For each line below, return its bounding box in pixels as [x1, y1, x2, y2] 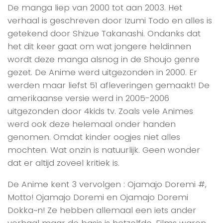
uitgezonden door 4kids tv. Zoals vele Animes [7, 105, 193, 117]
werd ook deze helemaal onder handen [7, 117, 176, 130]
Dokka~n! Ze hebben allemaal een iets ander [7, 204, 196, 216]
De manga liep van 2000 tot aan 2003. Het [7, 1, 182, 13]
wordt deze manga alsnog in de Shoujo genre [7, 53, 200, 65]
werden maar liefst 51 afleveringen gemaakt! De [7, 79, 210, 91]
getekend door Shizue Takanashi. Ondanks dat [7, 27, 201, 39]
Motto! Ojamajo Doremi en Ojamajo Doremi [7, 191, 188, 203]
